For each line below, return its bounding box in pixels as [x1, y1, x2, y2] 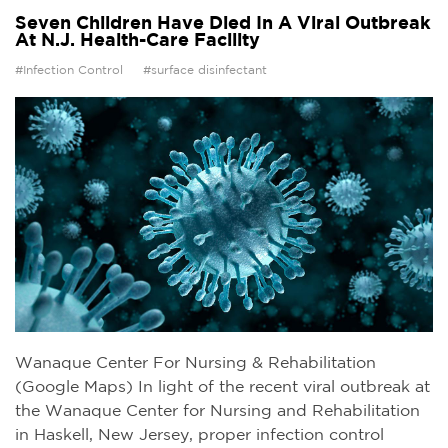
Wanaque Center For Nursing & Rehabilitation [15, 356, 376, 372]
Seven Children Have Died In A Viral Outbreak [15, 16, 431, 33]
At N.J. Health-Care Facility [15, 33, 260, 50]
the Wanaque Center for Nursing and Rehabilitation [15, 404, 420, 420]
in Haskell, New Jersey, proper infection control [15, 428, 384, 444]
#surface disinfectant [143, 65, 267, 77]
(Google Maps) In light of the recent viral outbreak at [15, 380, 430, 396]
